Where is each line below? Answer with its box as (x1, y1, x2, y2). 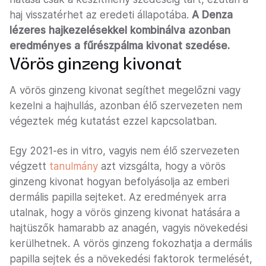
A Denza (192, 9, 233, 21)
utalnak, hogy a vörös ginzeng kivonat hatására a (9, 207, 240, 219)
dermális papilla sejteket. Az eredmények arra (9, 191, 226, 204)
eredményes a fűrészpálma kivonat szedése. (9, 40, 230, 52)
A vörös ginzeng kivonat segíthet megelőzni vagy (9, 84, 240, 97)
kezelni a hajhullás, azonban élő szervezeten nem (9, 100, 242, 112)
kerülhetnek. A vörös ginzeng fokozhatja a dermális (9, 237, 252, 250)
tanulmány (49, 160, 101, 173)
